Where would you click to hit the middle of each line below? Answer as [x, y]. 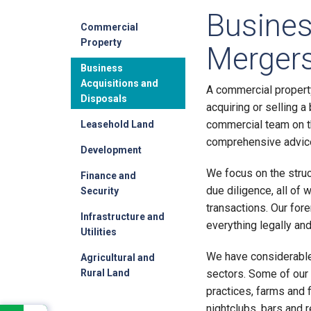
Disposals [104, 99]
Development [111, 150]
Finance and [108, 176]
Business [102, 68]
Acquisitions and [119, 83]
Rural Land [105, 273]
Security [100, 191]
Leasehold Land [117, 124]
